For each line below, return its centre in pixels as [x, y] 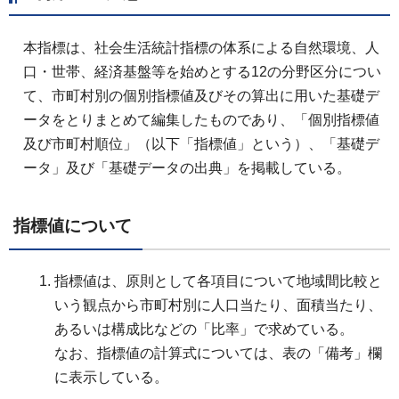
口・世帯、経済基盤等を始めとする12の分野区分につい [202, 72]
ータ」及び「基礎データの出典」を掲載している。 [187, 168]
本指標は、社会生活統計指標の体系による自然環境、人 [201, 48]
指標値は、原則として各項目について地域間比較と [218, 281]
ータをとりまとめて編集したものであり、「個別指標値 [201, 120]
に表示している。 [111, 377]
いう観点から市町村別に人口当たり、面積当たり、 [218, 305]
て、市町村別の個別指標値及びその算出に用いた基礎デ [201, 96]
